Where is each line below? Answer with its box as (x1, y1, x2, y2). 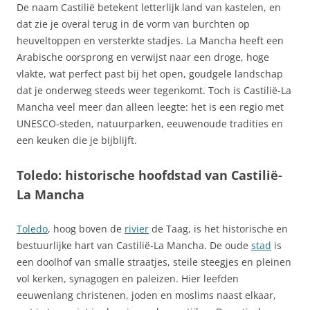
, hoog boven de (48, 222, 125, 235)
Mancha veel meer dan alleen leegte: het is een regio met (17, 100, 284, 113)
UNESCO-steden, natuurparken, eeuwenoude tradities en (17, 117, 283, 130)
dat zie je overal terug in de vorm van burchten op (17, 17, 250, 30)
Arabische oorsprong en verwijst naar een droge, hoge (17, 51, 269, 64)
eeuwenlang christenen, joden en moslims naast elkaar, (17, 289, 276, 302)
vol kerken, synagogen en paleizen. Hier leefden (17, 272, 239, 285)
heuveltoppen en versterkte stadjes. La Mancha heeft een (17, 34, 284, 47)
